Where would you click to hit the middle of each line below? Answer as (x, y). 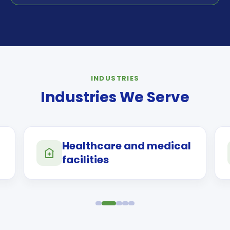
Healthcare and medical (127, 146)
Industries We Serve (115, 98)
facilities (85, 160)
